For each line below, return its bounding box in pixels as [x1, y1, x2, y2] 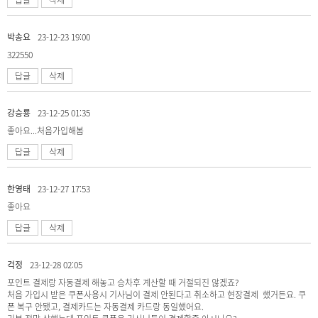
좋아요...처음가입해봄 [7, 124, 84, 137]
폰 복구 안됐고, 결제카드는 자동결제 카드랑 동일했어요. [7, 300, 204, 313]
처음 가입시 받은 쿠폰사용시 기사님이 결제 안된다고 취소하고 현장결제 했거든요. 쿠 [7, 287, 306, 301]
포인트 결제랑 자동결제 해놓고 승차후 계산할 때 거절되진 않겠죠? [7, 275, 238, 289]
